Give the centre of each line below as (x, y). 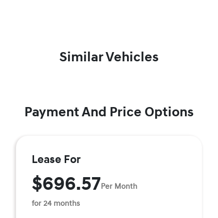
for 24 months (56, 203)
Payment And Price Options (109, 112)
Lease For (56, 160)
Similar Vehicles (109, 57)
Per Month (119, 186)
